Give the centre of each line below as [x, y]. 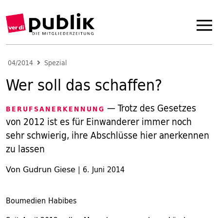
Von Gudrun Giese [41, 169]
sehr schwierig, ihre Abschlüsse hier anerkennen [108, 135]
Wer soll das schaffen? [84, 85]
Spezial [56, 63]
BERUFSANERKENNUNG [55, 109]
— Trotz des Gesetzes [150, 108]
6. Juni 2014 [104, 169]
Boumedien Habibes [41, 200]
